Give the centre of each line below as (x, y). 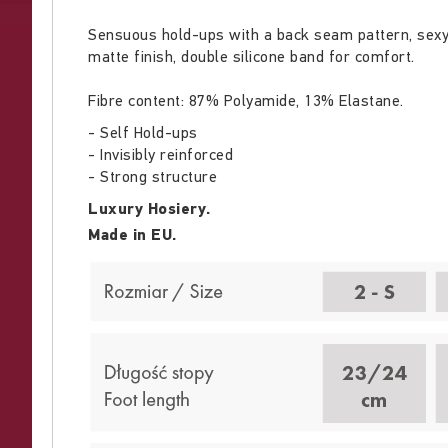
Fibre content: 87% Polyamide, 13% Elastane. (246, 100)
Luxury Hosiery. (151, 209)
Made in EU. (132, 235)
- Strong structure (152, 176)
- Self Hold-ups (143, 132)
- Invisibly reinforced (160, 154)
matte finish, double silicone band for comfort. (251, 56)
